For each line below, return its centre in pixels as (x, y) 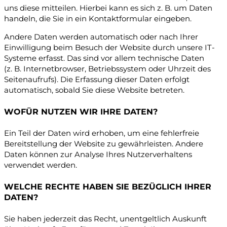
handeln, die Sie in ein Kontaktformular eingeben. (98, 18)
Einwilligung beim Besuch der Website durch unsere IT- (109, 47)
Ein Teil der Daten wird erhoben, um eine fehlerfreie (102, 133)
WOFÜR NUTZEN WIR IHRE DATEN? (81, 112)
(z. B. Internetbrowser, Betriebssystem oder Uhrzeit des (107, 69)
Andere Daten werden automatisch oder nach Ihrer (101, 37)
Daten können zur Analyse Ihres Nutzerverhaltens (98, 154)
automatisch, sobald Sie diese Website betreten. (94, 90)
